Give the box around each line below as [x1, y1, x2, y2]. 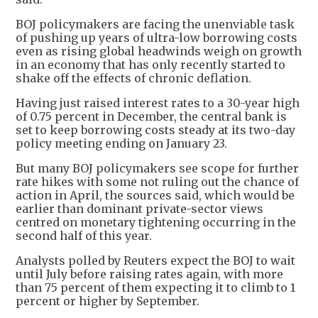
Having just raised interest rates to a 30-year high [16, 95, 300, 110]
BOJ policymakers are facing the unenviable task [16, 16, 295, 31]
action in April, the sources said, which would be [16, 187, 295, 202]
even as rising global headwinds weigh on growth [16, 43, 302, 58]
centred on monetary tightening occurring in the [16, 214, 296, 229]
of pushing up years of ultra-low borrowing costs [16, 30, 297, 45]
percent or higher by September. [16, 293, 199, 308]
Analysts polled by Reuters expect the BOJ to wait [16, 253, 295, 268]
